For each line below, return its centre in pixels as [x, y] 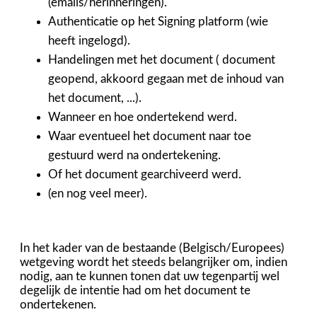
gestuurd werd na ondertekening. [134, 155]
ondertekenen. [58, 305]
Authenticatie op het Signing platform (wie [158, 22]
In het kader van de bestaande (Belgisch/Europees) [152, 248]
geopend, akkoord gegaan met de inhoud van [166, 79]
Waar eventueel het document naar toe [150, 136]
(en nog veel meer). [98, 194]
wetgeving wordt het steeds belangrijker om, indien [154, 262]
